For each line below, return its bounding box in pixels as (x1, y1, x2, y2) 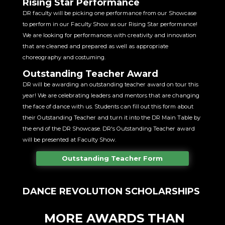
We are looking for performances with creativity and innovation (22, 32, 196, 39)
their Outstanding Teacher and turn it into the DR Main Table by (22, 114, 200, 122)
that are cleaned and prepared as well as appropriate (22, 43, 168, 50)
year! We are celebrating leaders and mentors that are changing (22, 92, 199, 99)
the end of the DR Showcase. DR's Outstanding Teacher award (22, 125, 195, 133)
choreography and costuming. (22, 54, 105, 61)
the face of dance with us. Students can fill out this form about (22, 103, 193, 110)
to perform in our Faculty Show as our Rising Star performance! (22, 21, 197, 28)
